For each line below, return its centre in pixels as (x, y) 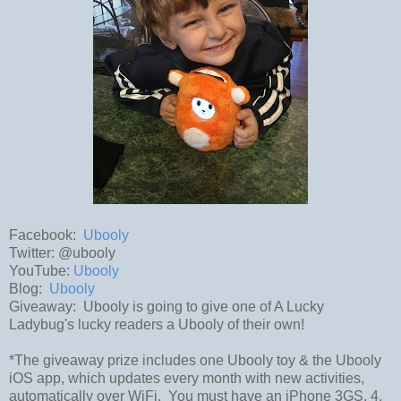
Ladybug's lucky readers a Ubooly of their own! (157, 324)
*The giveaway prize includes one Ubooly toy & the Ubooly (195, 360)
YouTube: (41, 270)
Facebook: (46, 235)
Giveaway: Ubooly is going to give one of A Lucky (166, 306)
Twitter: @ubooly (62, 252)
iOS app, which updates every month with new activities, (187, 378)
